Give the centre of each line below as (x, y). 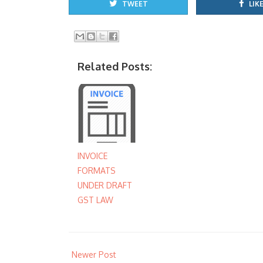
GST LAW (95, 200)
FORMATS (97, 170)
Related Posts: (115, 66)
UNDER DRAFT (105, 185)
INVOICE (92, 156)
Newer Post (94, 254)
